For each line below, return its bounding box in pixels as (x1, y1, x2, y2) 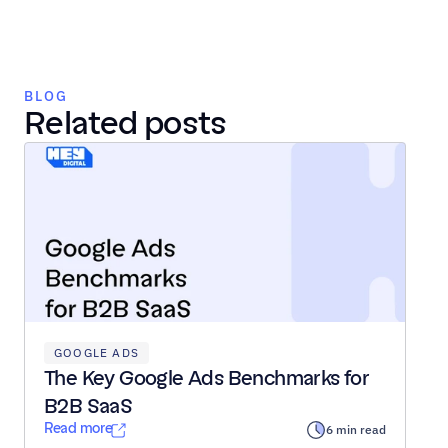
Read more (44, 420, 113, 437)
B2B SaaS (44, 394, 133, 418)
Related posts (24, 104, 227, 142)
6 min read (326, 422, 386, 437)
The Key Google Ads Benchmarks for (44, 366, 370, 390)
